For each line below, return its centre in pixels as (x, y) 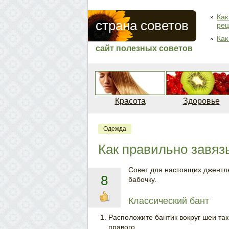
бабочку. (142, 179)
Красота (130, 101)
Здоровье (201, 101)
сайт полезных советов (144, 48)
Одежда (115, 129)
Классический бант (169, 201)
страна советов (142, 26)
